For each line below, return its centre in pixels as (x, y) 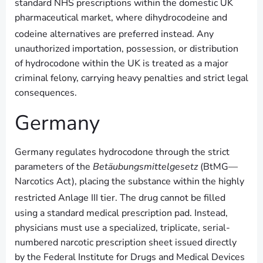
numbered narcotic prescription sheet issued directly (126, 242)
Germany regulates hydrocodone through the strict (122, 152)
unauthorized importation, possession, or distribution (127, 49)
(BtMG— (218, 167)
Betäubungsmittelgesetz (145, 167)
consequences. (46, 93)
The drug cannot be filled (171, 198)
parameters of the (54, 167)
